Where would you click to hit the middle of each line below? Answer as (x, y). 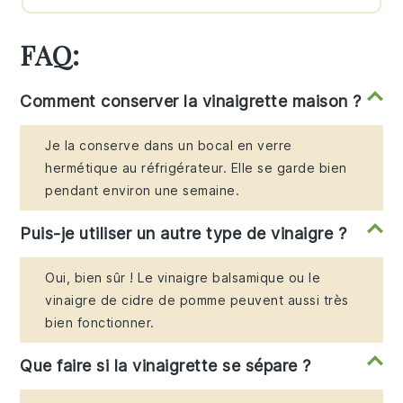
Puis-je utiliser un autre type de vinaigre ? (184, 233)
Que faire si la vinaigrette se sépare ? (166, 365)
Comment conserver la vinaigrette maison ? (191, 101)
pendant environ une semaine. (143, 190)
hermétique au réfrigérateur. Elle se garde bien (196, 167)
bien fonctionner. (100, 322)
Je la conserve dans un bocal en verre (169, 145)
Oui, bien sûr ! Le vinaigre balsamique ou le (183, 277)
